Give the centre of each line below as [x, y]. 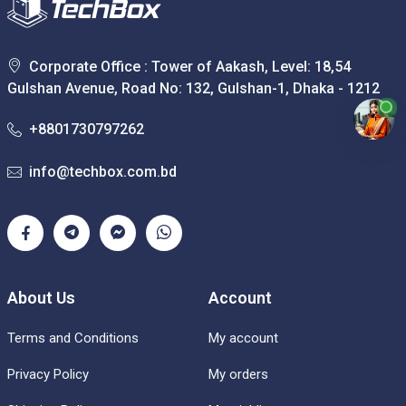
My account [243, 338]
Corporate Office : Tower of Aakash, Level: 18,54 [190, 66]
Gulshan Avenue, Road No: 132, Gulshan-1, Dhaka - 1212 [193, 88]
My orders [238, 374]
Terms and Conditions [73, 338]
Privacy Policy [48, 374]
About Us [41, 297]
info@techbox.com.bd [103, 171]
